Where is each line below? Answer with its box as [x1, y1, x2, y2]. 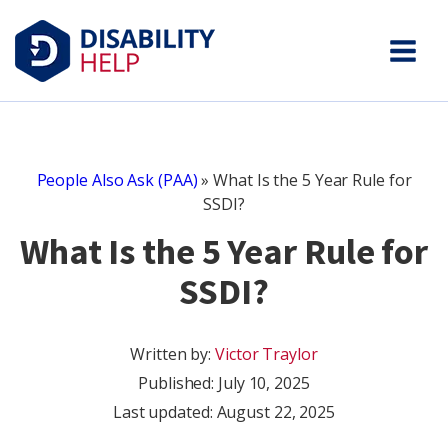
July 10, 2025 [218, 372, 310, 394]
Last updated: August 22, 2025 [112, 401, 336, 423]
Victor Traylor [215, 343, 318, 365]
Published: [138, 372, 219, 394]
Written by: [130, 343, 216, 365]
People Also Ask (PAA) [36, 169, 198, 191]
